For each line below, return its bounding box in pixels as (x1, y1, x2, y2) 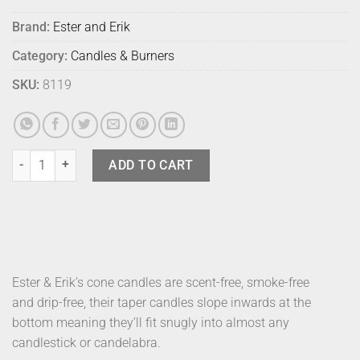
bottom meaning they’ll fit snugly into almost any (12, 315, 289, 331)
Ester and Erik (53, 19, 130, 35)
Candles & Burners (71, 48, 174, 64)
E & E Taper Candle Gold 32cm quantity (11, 150, 209, 165)
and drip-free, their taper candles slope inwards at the (12, 295, 311, 311)
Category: (12, 48, 67, 64)
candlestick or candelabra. (12, 335, 164, 351)
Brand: (12, 19, 50, 35)
